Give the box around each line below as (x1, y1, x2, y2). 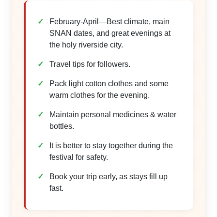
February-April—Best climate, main (49, 17, 170, 26)
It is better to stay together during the (49, 141, 173, 150)
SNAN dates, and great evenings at (49, 29, 170, 37)
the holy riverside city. (49, 41, 123, 49)
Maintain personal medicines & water (49, 110, 176, 119)
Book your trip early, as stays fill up (49, 172, 168, 181)
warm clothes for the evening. (49, 91, 150, 99)
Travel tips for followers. (49, 60, 130, 68)
